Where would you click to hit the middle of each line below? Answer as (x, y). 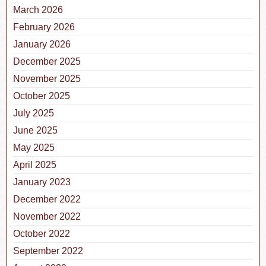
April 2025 (35, 164)
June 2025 (36, 130)
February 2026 (44, 27)
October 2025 (42, 96)
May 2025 (34, 147)
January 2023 (42, 182)
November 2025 (47, 78)
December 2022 (47, 199)
